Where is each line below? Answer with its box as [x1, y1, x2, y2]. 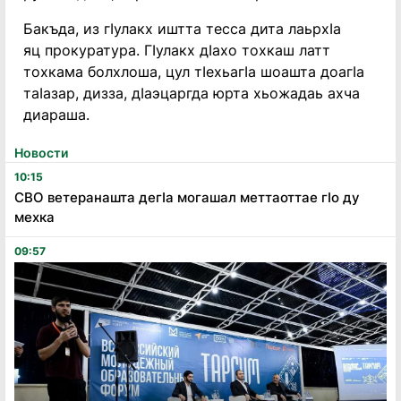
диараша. [23, 106, 90, 124]
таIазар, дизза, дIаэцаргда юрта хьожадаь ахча [23, 84, 360, 102]
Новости [14, 145, 68, 160]
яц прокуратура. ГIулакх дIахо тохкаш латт [23, 41, 330, 59]
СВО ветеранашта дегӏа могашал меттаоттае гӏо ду [14, 189, 360, 206]
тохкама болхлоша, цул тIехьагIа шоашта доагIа [23, 63, 364, 81]
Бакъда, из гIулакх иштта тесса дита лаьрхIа [23, 20, 341, 38]
